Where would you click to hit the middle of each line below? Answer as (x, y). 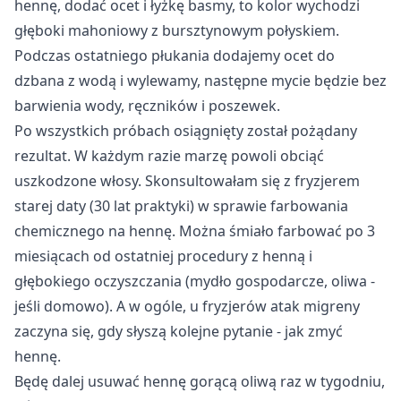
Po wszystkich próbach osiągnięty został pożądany (186, 130)
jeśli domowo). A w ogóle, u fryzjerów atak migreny (187, 306)
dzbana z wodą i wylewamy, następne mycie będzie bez (200, 80)
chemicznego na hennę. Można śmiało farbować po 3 (195, 230)
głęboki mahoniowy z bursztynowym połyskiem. (177, 30)
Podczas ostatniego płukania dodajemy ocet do (175, 55)
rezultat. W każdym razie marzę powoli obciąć (169, 155)
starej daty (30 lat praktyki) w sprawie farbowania (181, 205)
